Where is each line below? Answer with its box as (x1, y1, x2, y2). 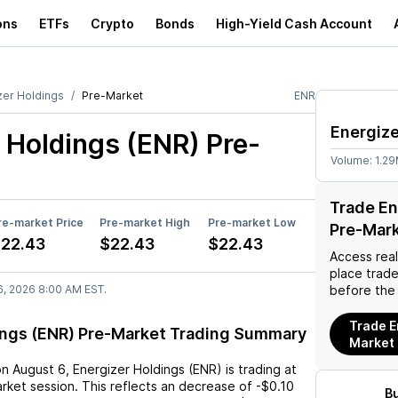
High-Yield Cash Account (216, 15, 372, 31)
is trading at (222, 362, 297, 377)
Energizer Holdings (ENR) (73, 362, 222, 377)
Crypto (91, 15, 134, 31)
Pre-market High (99, 216, 190, 229)
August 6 (12, 362, 66, 377)
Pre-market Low (208, 216, 296, 229)
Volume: (330, 154, 375, 167)
